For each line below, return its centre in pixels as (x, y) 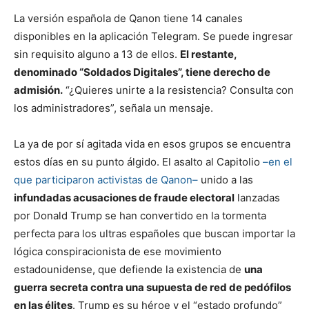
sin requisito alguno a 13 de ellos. (97, 54)
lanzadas (257, 197)
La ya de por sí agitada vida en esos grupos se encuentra (152, 143)
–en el (278, 161)
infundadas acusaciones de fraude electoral (124, 197)
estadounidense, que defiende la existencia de (129, 269)
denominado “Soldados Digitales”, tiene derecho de (142, 72)
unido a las (226, 179)
